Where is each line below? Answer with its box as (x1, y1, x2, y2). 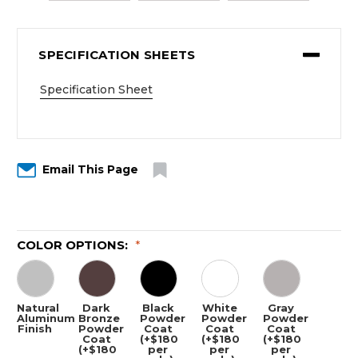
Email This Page (42, 162, 138, 177)
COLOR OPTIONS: (17, 237, 131, 253)
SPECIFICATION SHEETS (38, 46, 196, 62)
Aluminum (17, 312, 75, 325)
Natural (17, 301, 59, 315)
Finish (18, 322, 52, 336)
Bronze (78, 312, 120, 325)
